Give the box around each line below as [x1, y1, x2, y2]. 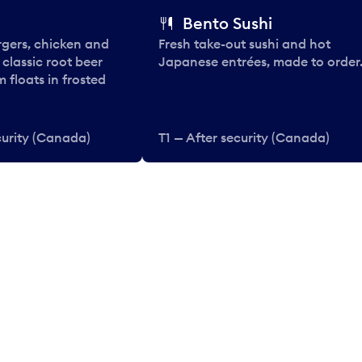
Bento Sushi [183, 13, 272, 34]
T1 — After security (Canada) [158, 129, 330, 146]
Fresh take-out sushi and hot [158, 36, 330, 53]
